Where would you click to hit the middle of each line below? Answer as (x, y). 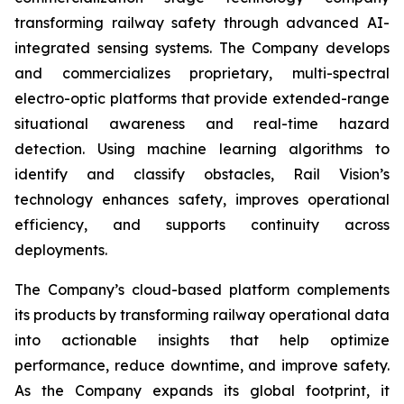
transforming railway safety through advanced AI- (202, 23)
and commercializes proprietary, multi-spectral (202, 73)
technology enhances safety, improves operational (202, 199)
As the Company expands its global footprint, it (202, 390)
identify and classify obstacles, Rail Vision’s (202, 174)
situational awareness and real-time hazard (202, 124)
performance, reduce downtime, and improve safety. (202, 365)
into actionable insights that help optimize (202, 340)
